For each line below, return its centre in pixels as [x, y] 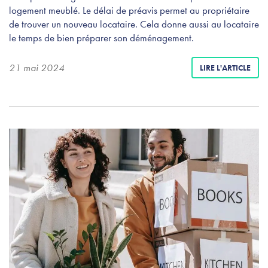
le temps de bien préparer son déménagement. [101, 37]
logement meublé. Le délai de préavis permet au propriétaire [129, 10]
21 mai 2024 [37, 67]
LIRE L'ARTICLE [225, 67]
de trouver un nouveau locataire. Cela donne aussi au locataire [134, 24]
